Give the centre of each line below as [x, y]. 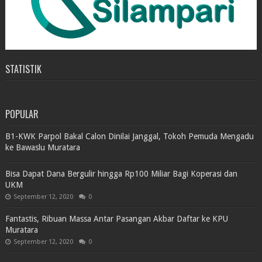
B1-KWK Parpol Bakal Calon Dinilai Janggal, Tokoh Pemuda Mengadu [129, 136]
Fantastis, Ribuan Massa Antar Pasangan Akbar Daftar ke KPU [116, 218]
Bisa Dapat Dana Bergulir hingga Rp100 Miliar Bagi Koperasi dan [121, 173]
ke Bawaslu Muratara [42, 147]
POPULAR [22, 114]
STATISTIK [23, 69]
